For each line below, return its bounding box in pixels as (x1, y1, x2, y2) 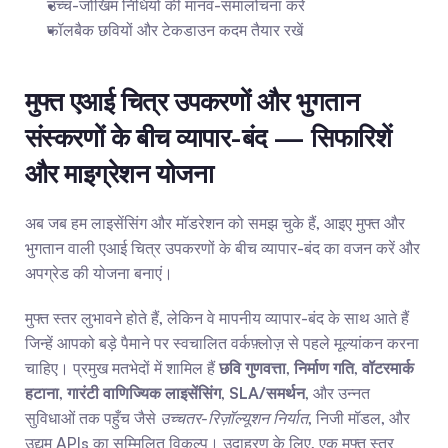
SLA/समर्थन (229, 383, 305, 403)
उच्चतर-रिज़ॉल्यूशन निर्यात (160, 408, 308, 428)
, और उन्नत (305, 383, 370, 403)
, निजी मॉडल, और (308, 408, 410, 428)
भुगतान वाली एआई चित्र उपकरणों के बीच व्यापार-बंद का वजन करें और (25, 238, 420, 258)
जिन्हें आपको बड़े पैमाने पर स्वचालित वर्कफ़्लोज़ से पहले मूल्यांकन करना (25, 333, 419, 353)
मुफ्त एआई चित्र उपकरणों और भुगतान (25, 85, 359, 117)
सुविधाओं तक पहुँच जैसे (25, 408, 160, 428)
